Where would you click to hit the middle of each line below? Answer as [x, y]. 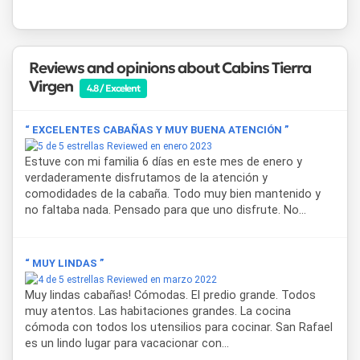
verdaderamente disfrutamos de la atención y [146, 178]
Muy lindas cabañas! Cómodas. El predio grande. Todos [170, 296]
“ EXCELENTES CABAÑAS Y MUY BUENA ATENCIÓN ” [157, 130]
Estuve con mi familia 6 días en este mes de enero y [164, 162]
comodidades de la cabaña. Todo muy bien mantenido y [173, 194]
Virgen [52, 86]
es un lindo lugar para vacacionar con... [127, 344]
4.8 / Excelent [113, 88]
